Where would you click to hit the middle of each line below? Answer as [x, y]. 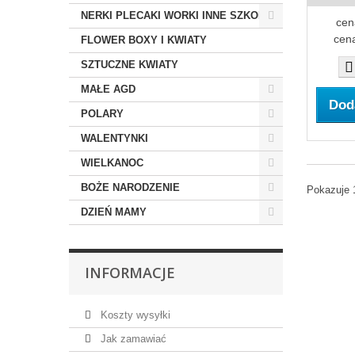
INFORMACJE [130, 273]
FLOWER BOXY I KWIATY [144, 40]
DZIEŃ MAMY [114, 212]
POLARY [102, 114]
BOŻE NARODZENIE [130, 187]
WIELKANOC [112, 163]
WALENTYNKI [115, 138]
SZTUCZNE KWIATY [130, 65]
